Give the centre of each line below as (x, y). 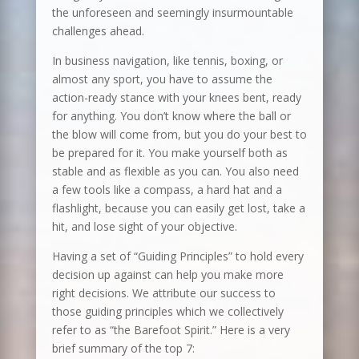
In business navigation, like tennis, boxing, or (167, 61)
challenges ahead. (98, 31)
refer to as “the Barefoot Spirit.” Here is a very (171, 330)
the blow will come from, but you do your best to (179, 134)
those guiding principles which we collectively (167, 311)
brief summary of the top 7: (123, 348)
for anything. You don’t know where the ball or (171, 116)
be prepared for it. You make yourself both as (169, 153)
